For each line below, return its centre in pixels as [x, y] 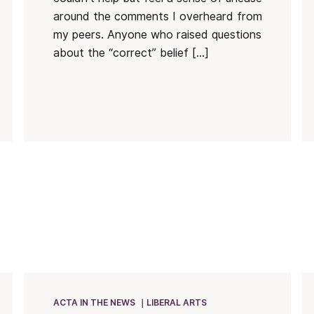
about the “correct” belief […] [131, 53]
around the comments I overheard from [157, 16]
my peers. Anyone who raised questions [157, 34]
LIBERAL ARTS [176, 302]
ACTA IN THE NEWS [94, 302]
